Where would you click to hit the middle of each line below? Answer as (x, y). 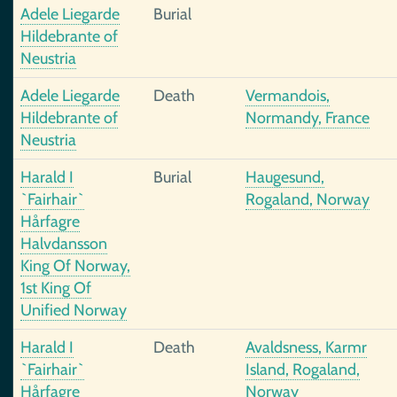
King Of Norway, (75, 266)
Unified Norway (74, 310)
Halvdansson (64, 244)
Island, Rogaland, (303, 370)
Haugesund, (285, 177)
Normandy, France (307, 118)
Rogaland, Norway (307, 199)
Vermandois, (288, 96)
